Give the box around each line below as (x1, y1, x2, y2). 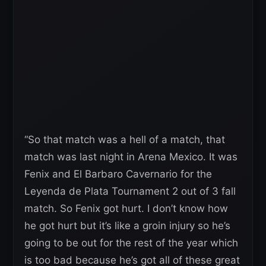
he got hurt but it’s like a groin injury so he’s (24, 219, 230, 232)
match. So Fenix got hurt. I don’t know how (24, 202, 228, 214)
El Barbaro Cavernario (74, 167, 180, 180)
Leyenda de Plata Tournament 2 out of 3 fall (24, 185, 236, 197)
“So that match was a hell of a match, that (24, 133, 225, 145)
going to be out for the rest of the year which (24, 236, 238, 249)
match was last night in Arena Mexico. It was (24, 150, 237, 163)
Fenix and (24, 167, 74, 180)
